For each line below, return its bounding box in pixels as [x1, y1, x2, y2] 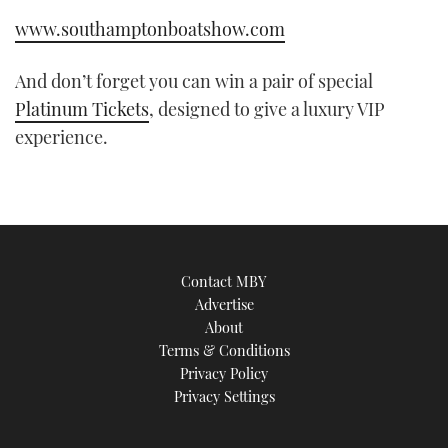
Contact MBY [181, 271, 267, 291]
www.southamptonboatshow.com [15, 17, 285, 42]
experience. [15, 124, 108, 149]
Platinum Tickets [15, 96, 149, 121]
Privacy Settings [173, 386, 275, 406]
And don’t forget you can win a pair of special [15, 68, 373, 93]
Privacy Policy [180, 363, 268, 383]
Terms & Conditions [158, 340, 290, 360]
